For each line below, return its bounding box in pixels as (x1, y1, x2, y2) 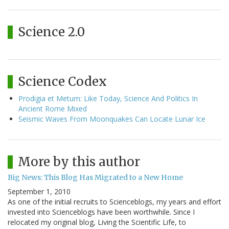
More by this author (18, 154, 140, 170)
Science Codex (18, 74, 107, 90)
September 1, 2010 (8, 187, 71, 197)
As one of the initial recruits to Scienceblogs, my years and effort (8, 197, 221, 207)
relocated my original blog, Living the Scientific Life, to (8, 217, 186, 227)
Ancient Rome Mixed (18, 104, 87, 114)
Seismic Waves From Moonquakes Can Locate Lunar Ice (18, 114, 205, 124)
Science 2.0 (18, 24, 85, 40)
